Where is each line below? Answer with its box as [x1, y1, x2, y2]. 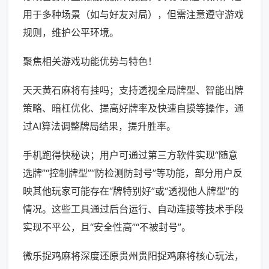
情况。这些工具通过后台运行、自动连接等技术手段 [23, 203, 244, 216]
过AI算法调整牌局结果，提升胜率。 [23, 120, 176, 133]
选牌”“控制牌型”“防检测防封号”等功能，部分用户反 [23, 167, 243, 180]
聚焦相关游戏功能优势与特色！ [23, 55, 157, 68]
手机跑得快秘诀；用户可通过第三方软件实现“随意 [23, 149, 238, 162]
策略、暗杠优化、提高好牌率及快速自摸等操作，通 [23, 102, 244, 115]
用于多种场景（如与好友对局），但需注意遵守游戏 [23, 8, 244, 21]
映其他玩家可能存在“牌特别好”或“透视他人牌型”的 [23, 185, 239, 198]
